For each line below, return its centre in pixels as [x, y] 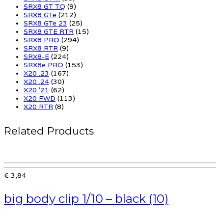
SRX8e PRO [43, 65]
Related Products [49, 131]
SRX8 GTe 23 [45, 23]
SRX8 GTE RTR [49, 31]
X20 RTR [38, 107]
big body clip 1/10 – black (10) [86, 198]
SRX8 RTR [41, 48]
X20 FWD [40, 98]
